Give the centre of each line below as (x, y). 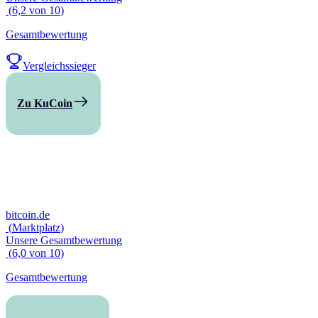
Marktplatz (36, 227)
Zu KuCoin (45, 103)
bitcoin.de (28, 215)
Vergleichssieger (59, 66)
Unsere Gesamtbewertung (64, 240)
